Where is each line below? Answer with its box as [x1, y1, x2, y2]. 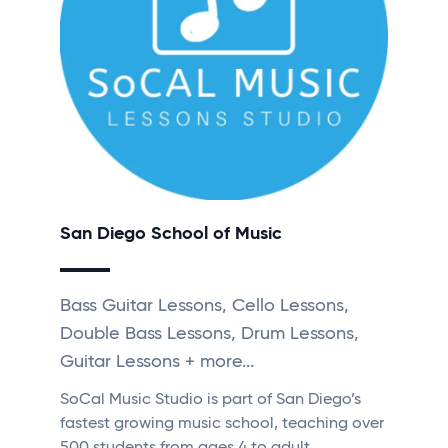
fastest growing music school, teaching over [60, 416, 384, 433]
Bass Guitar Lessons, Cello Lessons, [60, 297, 349, 316]
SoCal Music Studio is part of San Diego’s [60, 392, 361, 409]
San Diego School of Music [60, 225, 282, 244]
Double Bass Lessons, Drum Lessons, [60, 325, 359, 344]
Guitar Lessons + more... [60, 353, 254, 372]
